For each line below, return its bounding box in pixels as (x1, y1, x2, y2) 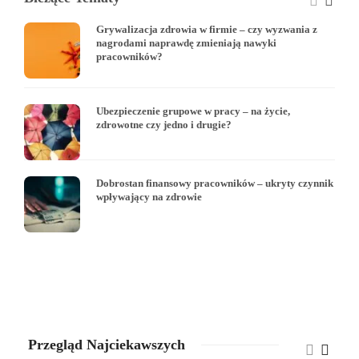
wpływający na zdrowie (96, 190, 202, 203)
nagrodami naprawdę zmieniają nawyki (96, 36, 276, 49)
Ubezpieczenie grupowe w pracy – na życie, (96, 104, 290, 117)
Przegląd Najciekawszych (28, 336, 185, 353)
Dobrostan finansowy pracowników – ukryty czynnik (96, 176, 333, 189)
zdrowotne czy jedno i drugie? (96, 118, 232, 131)
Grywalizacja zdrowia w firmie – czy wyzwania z (96, 22, 317, 35)
